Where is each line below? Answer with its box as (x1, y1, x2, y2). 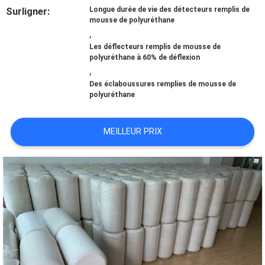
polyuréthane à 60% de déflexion (89, 53, 201, 62)
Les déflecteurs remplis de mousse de (89, 43, 221, 51)
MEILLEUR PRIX (103, 127, 162, 137)
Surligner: (6, 5, 50, 18)
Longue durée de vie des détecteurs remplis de (89, 5, 250, 14)
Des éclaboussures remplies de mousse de (89, 80, 237, 89)
